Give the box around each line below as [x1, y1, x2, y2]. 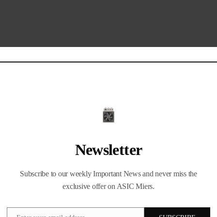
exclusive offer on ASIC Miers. [62, 182, 155, 190]
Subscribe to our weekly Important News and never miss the [20, 169, 197, 178]
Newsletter [75, 140, 142, 158]
